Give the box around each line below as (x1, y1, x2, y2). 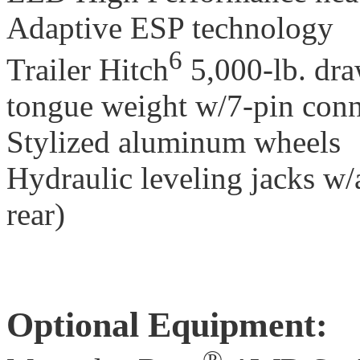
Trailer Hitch (6, 51, 169, 87)
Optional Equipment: (6, 305, 328, 345)
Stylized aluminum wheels (6, 124, 341, 159)
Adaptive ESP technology (6, 10, 333, 45)
